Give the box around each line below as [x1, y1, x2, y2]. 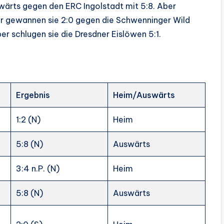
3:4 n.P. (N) [16, 163, 60, 173]
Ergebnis [16, 90, 50, 100]
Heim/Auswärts [113, 90, 175, 100]
